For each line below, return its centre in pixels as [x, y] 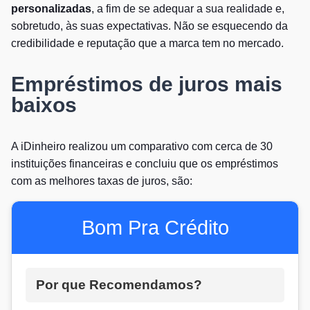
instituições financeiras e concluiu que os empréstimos [145, 163]
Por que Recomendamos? [119, 284]
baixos [44, 104]
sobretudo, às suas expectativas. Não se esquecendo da [149, 26]
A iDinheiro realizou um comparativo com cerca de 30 [142, 146]
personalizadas [51, 8]
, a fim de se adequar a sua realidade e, [188, 8]
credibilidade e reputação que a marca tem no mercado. [147, 43]
